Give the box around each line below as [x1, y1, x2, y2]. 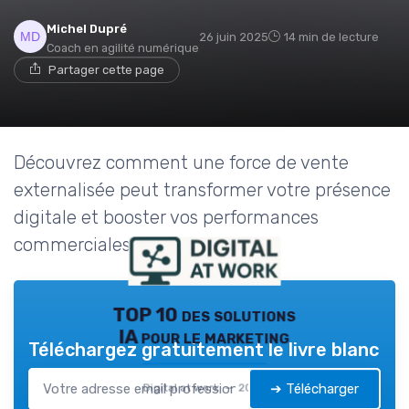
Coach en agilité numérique [47, 40, 199, 55]
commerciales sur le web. [14, 233, 224, 256]
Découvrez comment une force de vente [14, 151, 349, 173]
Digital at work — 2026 [143, 381, 266, 394]
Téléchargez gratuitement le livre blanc [28, 338, 379, 361]
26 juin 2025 [199, 29, 268, 44]
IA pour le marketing [119, 326, 290, 349]
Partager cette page [48, 62, 164, 77]
